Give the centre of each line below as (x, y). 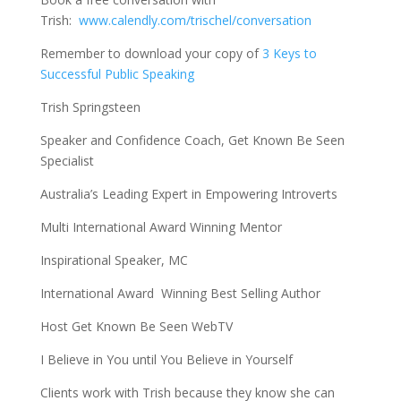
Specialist (67, 161)
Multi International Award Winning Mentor (161, 227)
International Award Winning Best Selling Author (180, 294)
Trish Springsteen (90, 107)
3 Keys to (287, 54)
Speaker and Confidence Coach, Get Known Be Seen (192, 141)
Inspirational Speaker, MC (114, 260)
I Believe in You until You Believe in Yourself (166, 360)
